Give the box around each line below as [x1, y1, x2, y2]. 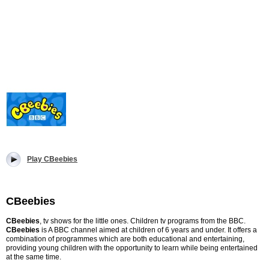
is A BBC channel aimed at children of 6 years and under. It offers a [41, 226, 257, 234]
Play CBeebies [27, 155, 77, 163]
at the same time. [6, 253, 61, 261]
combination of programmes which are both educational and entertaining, [6, 235, 244, 243]
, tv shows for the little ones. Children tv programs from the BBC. [40, 217, 246, 225]
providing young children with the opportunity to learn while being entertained [6, 244, 258, 252]
